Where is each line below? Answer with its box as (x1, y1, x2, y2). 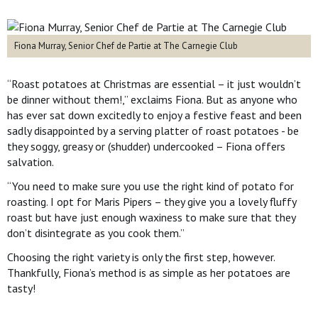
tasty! (7, 281, 35, 295)
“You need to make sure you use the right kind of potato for (7, 179, 294, 193)
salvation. (7, 155, 54, 169)
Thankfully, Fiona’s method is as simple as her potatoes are (7, 265, 290, 280)
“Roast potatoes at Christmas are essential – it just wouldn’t (7, 77, 301, 91)
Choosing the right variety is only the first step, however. (7, 250, 275, 264)
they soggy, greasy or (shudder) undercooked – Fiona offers (7, 139, 285, 153)
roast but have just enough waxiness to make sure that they (7, 210, 295, 224)
